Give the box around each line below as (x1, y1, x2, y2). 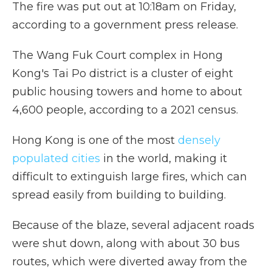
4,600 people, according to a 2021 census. (12, 103, 238, 117)
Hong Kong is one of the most (12, 134, 175, 147)
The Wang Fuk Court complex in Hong (12, 49, 223, 62)
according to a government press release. (12, 18, 238, 32)
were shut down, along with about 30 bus (12, 237, 240, 250)
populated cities (12, 152, 100, 165)
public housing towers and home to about (12, 85, 242, 98)
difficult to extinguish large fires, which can (12, 170, 247, 183)
